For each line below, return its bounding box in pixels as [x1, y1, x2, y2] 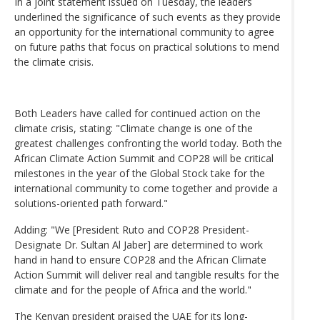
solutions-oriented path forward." [14, 196, 168, 210]
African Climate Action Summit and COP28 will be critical [14, 151, 274, 165]
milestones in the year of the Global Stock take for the [14, 166, 265, 180]
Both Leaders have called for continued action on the [14, 106, 261, 120]
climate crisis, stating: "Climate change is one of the [14, 121, 253, 135]
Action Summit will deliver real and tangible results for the [14, 267, 279, 281]
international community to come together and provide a [14, 181, 278, 195]
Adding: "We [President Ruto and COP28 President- [14, 222, 249, 236]
